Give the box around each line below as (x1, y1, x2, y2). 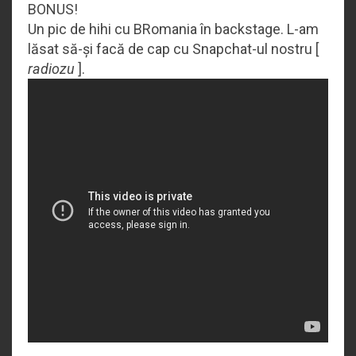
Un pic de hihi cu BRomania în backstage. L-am (28, 20, 319, 37)
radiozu (28, 60, 75, 77)
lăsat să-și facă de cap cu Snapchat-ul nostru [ (28, 40, 319, 57)
